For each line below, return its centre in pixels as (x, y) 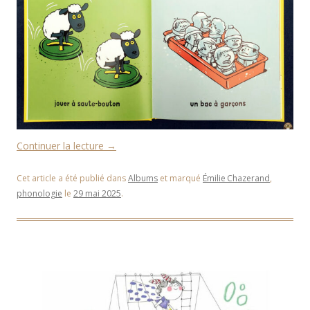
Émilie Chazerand (236, 179)
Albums (143, 179)
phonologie (39, 194)
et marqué (180, 179)
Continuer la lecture (62, 146)
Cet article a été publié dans (72, 179)
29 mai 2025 (97, 194)
